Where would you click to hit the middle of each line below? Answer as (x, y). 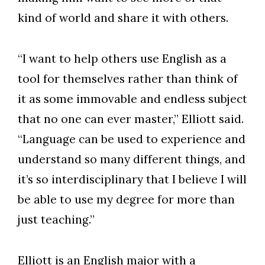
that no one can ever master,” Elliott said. (131, 119)
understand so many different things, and (132, 159)
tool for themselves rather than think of (128, 79)
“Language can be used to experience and (132, 139)
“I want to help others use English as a (122, 59)
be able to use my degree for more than (126, 200)
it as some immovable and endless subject (132, 99)
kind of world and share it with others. (123, 18)
